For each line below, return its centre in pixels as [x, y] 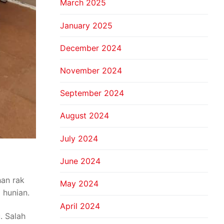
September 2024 [92, 93]
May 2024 [79, 183]
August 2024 [84, 116]
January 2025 [86, 25]
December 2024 [91, 48]
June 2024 [80, 161]
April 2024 [80, 206]
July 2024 [79, 138]
